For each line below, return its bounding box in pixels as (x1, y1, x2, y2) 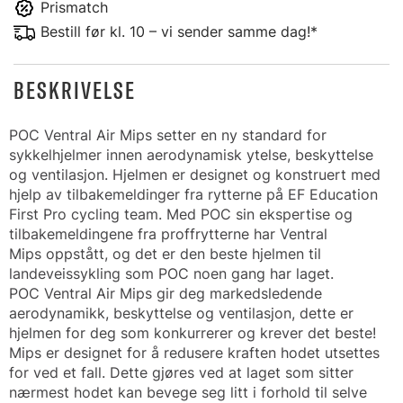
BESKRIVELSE (13, 76, 136, 105)
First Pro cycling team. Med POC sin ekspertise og (9, 205, 353, 223)
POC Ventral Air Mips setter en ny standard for (9, 126, 327, 144)
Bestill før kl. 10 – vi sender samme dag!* (40, 22, 318, 40)
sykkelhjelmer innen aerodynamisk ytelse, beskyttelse (9, 146, 373, 164)
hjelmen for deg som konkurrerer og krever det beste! (9, 324, 376, 342)
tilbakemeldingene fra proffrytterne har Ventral (9, 225, 327, 243)
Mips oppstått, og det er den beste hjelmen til (9, 245, 321, 263)
